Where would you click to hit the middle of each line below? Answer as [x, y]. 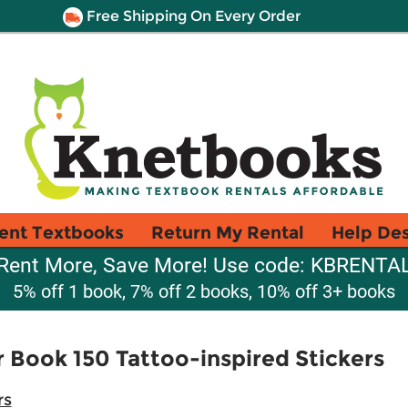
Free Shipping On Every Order [191, 16]
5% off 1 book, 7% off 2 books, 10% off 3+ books [204, 291]
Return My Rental [228, 232]
